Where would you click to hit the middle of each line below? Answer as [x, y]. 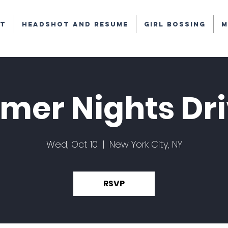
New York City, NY [146, 144]
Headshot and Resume [75, 24]
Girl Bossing [175, 24]
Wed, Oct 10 [72, 144]
